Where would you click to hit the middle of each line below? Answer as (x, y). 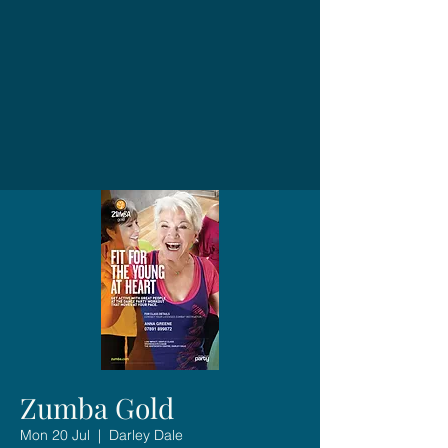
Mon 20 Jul (55, 434)
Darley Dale (146, 434)
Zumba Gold (97, 407)
